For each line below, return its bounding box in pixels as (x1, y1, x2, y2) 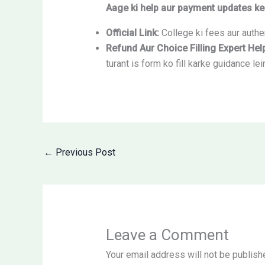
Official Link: (105, 27, 159, 39)
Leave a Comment (105, 226, 229, 244)
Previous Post (53, 146, 115, 158)
